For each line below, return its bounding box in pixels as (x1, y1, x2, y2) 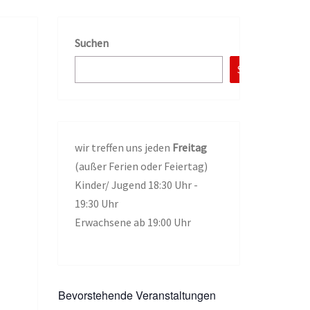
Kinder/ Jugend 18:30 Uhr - (74, 178, 198, 192)
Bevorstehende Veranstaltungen (57, 287, 216, 303)
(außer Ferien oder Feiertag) (74, 159, 208, 173)
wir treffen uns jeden (74, 140, 172, 154)
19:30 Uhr (74, 197, 118, 210)
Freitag (172, 140, 207, 154)
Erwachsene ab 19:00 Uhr (74, 215, 191, 229)
